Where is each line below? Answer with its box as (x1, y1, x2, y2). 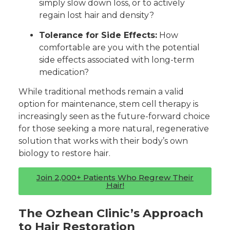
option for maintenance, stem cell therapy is (18, 99, 198, 109)
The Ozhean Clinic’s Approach (18, 205, 203, 220)
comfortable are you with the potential (39, 42, 200, 52)
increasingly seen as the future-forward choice (18, 111, 210, 122)
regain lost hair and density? (39, 10, 154, 21)
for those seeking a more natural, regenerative (18, 124, 209, 134)
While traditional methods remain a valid (18, 87, 184, 97)
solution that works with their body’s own (18, 136, 188, 146)
